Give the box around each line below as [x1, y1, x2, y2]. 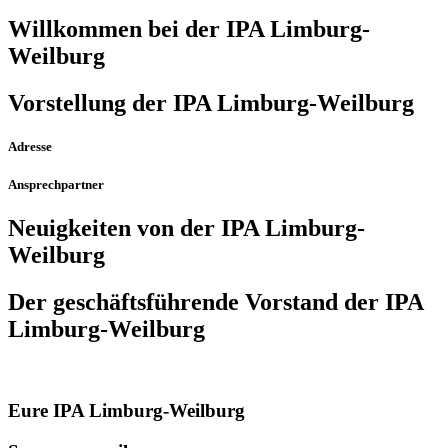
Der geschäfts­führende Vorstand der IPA [8, 289, 423, 316]
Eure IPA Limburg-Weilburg [8, 399, 245, 421]
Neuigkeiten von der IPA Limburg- [8, 215, 365, 242]
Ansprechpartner [8, 177, 104, 193]
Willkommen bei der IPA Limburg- [8, 16, 370, 42]
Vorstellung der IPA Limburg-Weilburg [8, 89, 414, 116]
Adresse [8, 139, 52, 155]
